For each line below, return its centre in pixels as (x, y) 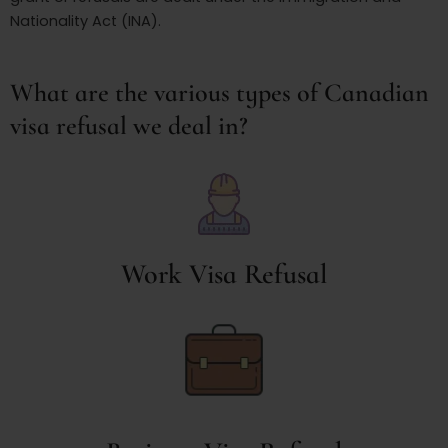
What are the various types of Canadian (219, 93)
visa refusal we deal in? (129, 126)
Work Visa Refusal (224, 274)
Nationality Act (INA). (85, 21)
